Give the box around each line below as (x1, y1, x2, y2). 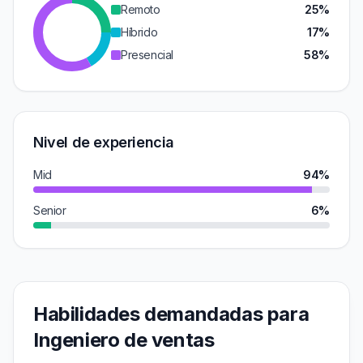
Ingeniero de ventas (33, 328, 215, 352)
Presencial (121, 48, 173, 62)
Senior (33, 203, 66, 217)
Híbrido (121, 25, 158, 39)
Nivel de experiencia (33, 134, 174, 151)
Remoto (121, 2, 160, 16)
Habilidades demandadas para (33, 302, 310, 326)
